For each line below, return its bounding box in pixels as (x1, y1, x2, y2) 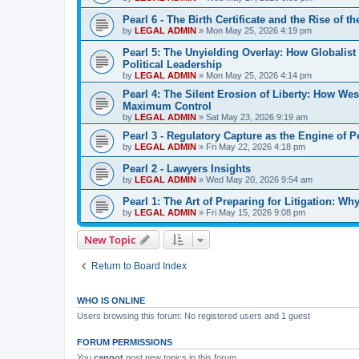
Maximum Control (123, 99, 212, 112)
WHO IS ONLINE (77, 295, 145, 305)
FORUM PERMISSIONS (77, 337, 172, 347)
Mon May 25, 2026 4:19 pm (206, 25, 312, 35)
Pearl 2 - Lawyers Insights (123, 162, 251, 175)
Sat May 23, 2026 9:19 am (206, 111, 308, 122)
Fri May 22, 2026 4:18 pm (206, 141, 305, 151)
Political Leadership (123, 58, 222, 71)
